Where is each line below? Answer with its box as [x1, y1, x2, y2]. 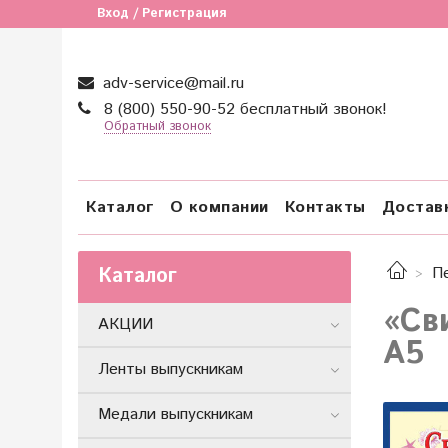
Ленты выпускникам [98, 357, 243, 381]
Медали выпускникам [98, 403, 253, 427]
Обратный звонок [103, 117, 211, 136]
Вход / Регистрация [97, 4, 227, 23]
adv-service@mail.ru [98, 72, 244, 95]
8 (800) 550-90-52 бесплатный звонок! [99, 98, 387, 121]
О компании [169, 195, 269, 219]
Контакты [284, 195, 366, 219]
